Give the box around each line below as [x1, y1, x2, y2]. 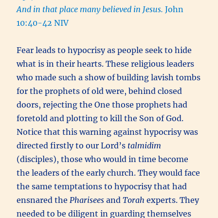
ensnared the [17, 195, 70, 205]
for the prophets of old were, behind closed [17, 86, 182, 96]
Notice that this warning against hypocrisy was [17, 127, 199, 137]
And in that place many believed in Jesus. [17, 4, 165, 14]
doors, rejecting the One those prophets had [17, 99, 188, 109]
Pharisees [70, 195, 107, 205]
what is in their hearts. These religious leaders [17, 58, 195, 69]
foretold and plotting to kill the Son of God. [17, 113, 184, 123]
